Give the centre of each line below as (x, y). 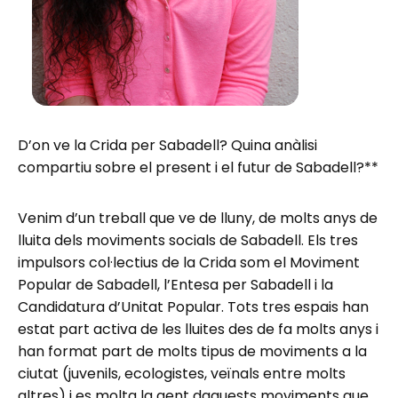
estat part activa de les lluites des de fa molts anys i (198, 329)
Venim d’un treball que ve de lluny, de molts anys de (198, 218)
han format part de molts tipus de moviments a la (192, 351)
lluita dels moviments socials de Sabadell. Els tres (188, 240)
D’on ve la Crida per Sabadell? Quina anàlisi (167, 145)
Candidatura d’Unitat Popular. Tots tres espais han (193, 306)
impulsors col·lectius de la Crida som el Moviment (189, 262)
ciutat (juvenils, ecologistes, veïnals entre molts (182, 373)
